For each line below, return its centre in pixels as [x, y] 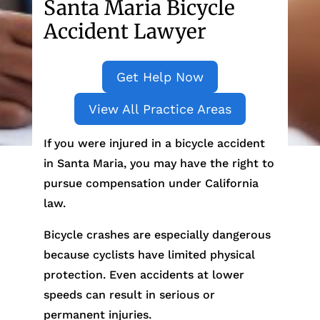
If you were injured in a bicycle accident [154, 143]
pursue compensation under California [151, 183]
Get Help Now [160, 77]
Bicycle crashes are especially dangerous [157, 235]
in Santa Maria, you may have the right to [159, 163]
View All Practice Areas [160, 109]
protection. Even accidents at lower [144, 275]
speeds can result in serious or [129, 295]
